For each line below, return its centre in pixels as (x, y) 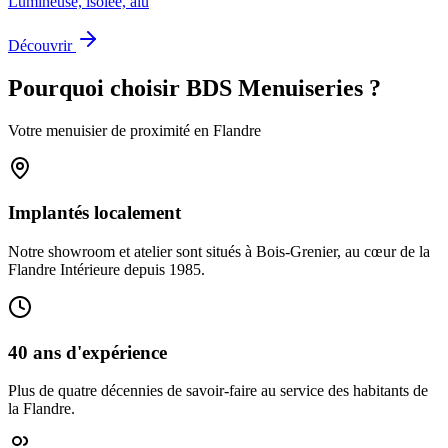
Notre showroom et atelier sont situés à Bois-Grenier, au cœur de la (219, 251)
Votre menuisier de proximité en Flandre (134, 130)
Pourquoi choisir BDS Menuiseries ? (194, 87)
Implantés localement (94, 213)
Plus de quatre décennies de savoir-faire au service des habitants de (218, 391)
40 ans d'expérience (87, 352)
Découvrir (42, 45)
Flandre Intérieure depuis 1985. (106, 269)
